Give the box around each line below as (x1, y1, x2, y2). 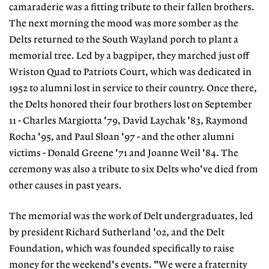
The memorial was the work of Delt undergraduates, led (9, 211, 253, 222)
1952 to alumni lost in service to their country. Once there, (9, 83, 257, 94)
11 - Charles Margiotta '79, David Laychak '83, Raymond (9, 116, 248, 127)
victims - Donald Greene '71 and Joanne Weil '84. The (9, 148, 238, 159)
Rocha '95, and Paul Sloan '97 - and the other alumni (9, 132, 234, 143)
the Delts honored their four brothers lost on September (9, 100, 252, 110)
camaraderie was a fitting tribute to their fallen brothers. (9, 2, 255, 13)
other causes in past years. (9, 181, 122, 192)
